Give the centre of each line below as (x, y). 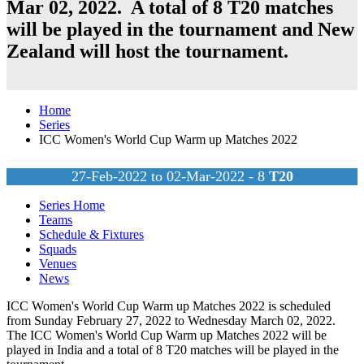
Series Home (72, 206)
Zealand (41, 52)
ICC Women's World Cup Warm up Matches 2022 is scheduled (169, 306)
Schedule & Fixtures (91, 235)
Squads (58, 249)
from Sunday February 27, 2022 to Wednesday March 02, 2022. (171, 321)
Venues (58, 264)
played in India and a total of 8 (86, 350)
